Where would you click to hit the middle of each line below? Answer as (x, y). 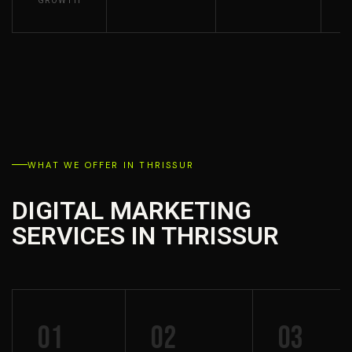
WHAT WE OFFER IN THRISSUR (111, 165)
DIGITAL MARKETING (132, 211)
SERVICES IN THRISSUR (145, 236)
